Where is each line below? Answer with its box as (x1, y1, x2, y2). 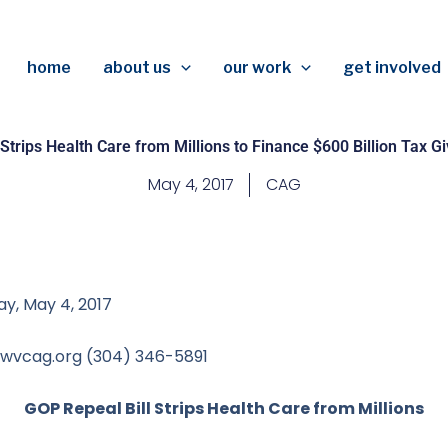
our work (223, 58, 292, 77)
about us (103, 58, 172, 77)
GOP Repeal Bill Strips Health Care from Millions (24, 397, 424, 420)
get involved (342, 58, 441, 77)
